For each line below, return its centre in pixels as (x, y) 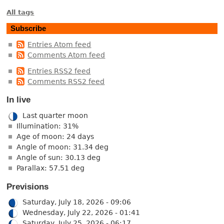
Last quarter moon (55, 115)
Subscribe (28, 28)
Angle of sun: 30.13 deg (59, 157)
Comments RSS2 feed (66, 81)
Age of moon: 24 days (55, 136)
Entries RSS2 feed (59, 71)
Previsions (28, 186)
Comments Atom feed (66, 55)
